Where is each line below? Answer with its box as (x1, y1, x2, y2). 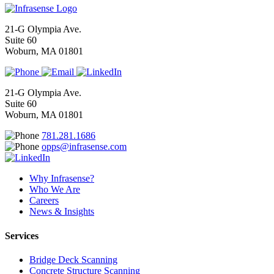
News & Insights (29, 206, 94, 217)
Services (5, 230, 39, 241)
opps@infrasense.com (42, 141, 127, 152)
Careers (29, 195, 59, 206)
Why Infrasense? (29, 173, 94, 184)
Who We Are (29, 184, 80, 195)
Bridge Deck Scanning (29, 254, 117, 265)
